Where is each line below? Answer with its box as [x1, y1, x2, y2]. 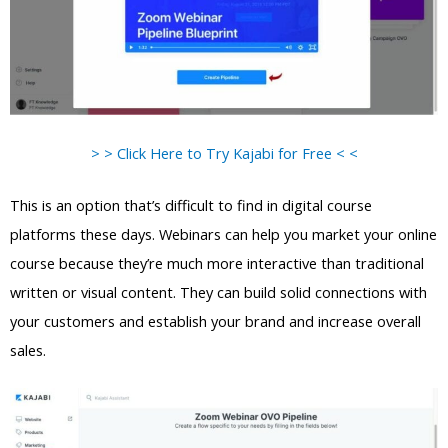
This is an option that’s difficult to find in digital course [10, 195, 372, 216]
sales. [10, 340, 46, 361]
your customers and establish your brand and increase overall [10, 311, 421, 332]
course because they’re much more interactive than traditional [10, 253, 424, 274]
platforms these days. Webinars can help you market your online [10, 224, 437, 245]
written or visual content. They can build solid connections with [10, 282, 427, 303]
